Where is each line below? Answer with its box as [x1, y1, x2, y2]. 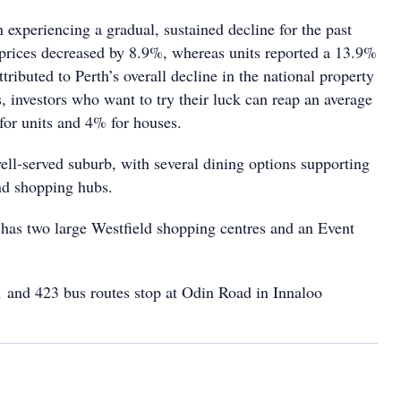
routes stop [90, 281, 161, 303]
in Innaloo [256, 281, 322, 303]
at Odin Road [166, 281, 252, 303]
